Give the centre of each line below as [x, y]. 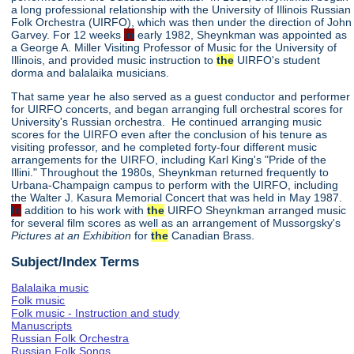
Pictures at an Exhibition [72, 236]
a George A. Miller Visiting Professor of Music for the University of [174, 47]
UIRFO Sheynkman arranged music [256, 211]
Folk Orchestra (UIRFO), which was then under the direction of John [182, 22]
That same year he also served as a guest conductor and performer [181, 97]
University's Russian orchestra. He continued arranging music [167, 122]
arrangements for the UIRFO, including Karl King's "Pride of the [169, 160]
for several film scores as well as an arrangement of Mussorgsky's [176, 223]
